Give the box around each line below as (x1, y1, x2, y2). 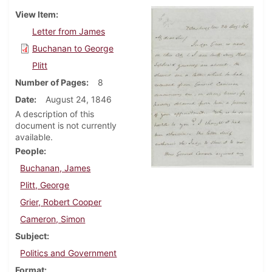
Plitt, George (20, 180, 70, 191)
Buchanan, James (20, 163, 91, 174)
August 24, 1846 (46, 94, 112, 105)
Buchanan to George (32, 43, 114, 54)
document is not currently (15, 120, 117, 131)
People (15, 146, 44, 157)
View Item (15, 9, 56, 20)
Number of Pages (15, 77, 86, 88)
